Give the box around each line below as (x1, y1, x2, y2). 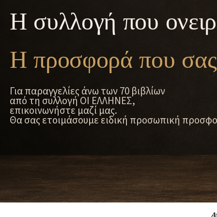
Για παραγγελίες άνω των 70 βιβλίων (10, 84, 165, 97)
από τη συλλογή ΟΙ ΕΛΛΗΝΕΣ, (10, 93, 135, 107)
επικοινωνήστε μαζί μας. (10, 103, 117, 117)
